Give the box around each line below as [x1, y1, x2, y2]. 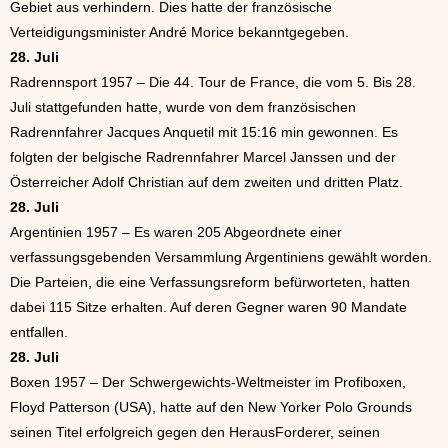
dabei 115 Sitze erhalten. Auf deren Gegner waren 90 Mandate [10, 299, 407, 315]
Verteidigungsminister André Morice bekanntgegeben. [10, 24, 349, 40]
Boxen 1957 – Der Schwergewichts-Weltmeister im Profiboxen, [10, 374, 406, 390]
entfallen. [10, 324, 68, 340]
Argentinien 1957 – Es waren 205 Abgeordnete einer [10, 224, 342, 240]
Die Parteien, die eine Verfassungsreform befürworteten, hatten [10, 274, 410, 290]
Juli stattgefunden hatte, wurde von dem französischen [10, 99, 356, 115]
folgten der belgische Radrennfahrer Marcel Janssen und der [10, 149, 396, 165]
